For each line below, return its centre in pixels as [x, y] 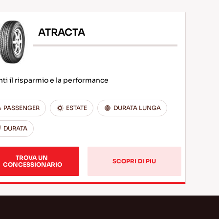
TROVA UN [32, 158]
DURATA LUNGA [137, 108]
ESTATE [76, 108]
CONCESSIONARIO [32, 164]
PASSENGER [21, 108]
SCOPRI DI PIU [134, 161]
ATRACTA [61, 32]
